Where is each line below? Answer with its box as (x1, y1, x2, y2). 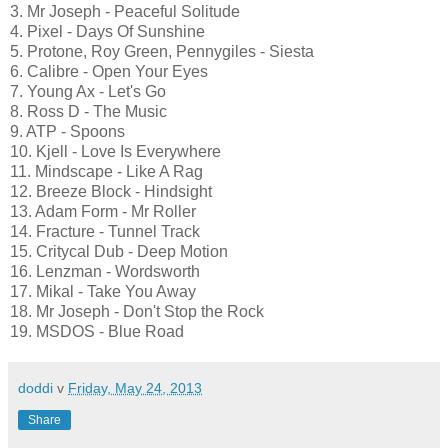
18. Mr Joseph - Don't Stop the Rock (10, 302, 264, 320)
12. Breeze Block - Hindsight (10, 182, 212, 200)
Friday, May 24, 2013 (68, 379, 202, 396)
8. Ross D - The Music (10, 102, 167, 120)
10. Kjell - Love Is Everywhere (10, 142, 221, 160)
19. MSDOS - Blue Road (10, 322, 184, 340)
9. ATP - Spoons (10, 122, 125, 140)
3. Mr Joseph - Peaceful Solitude (10, 2, 240, 20)
